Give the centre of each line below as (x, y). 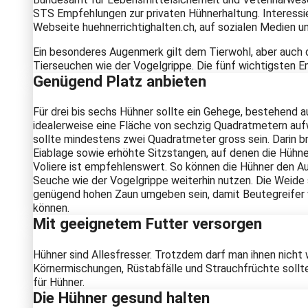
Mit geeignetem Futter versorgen (147, 224)
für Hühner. (59, 282)
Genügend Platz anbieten (120, 81)
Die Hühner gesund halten (121, 297)
